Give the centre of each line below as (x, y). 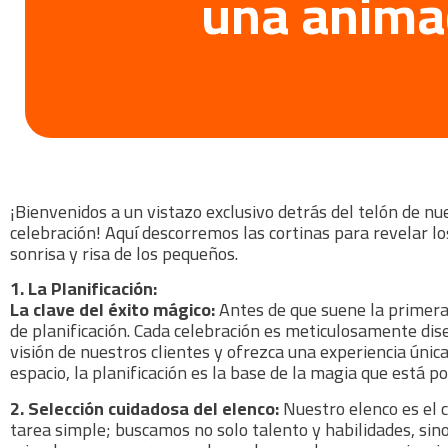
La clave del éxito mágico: (112, 310)
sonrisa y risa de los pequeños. (124, 253)
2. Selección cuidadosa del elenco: (144, 408)
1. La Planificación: (83, 289)
